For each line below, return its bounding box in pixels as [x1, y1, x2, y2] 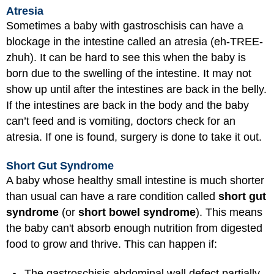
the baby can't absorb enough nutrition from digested [6, 221, 262, 234]
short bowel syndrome [78, 206, 196, 218]
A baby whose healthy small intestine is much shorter [6, 174, 264, 187]
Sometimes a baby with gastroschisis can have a [6, 20, 243, 32]
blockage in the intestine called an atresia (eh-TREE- [6, 35, 263, 48]
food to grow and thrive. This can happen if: [6, 237, 217, 250]
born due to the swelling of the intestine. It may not [6, 67, 251, 80]
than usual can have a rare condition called [6, 190, 218, 202]
